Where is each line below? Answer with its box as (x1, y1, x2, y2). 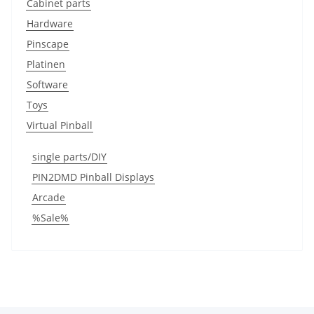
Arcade (32, 190, 65, 204)
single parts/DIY (32, 149, 107, 163)
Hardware (27, 16, 73, 30)
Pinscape (27, 36, 69, 50)
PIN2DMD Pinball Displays (32, 170, 154, 184)
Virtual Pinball (27, 118, 93, 132)
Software (27, 77, 68, 91)
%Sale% (32, 210, 69, 224)
